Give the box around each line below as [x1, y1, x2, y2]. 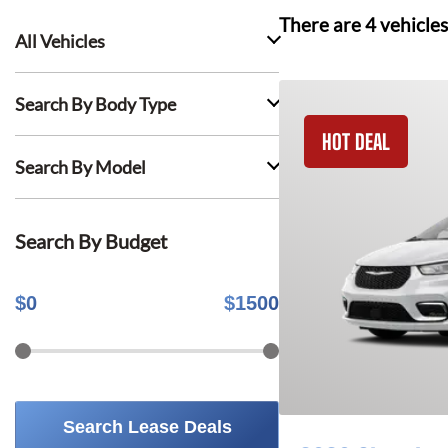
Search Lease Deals [62, 417, 232, 437]
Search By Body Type [15, 93, 176, 115]
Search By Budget [15, 229, 167, 253]
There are [279, 14, 365, 36]
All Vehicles [15, 30, 105, 52]
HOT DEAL [322, 129, 390, 154]
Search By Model [15, 156, 146, 178]
